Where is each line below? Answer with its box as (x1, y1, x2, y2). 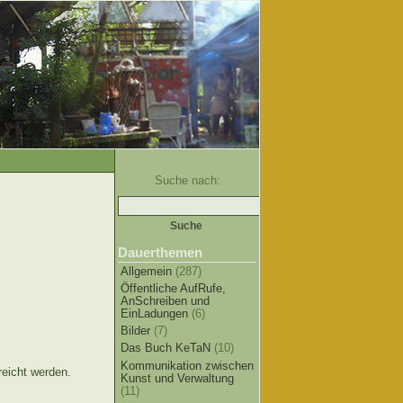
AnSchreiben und (121, 294, 210, 309)
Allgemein (121, 264, 172, 279)
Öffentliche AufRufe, (121, 282, 226, 296)
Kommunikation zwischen (121, 358, 254, 372)
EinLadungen (121, 307, 188, 321)
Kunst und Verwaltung (121, 371, 234, 385)
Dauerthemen (118, 245, 202, 261)
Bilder (121, 324, 150, 338)
